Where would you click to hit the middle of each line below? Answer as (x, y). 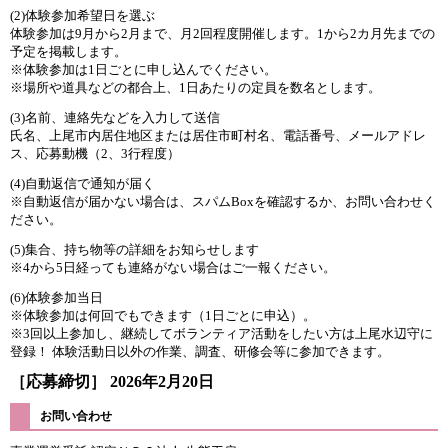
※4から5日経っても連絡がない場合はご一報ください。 (173, 268)
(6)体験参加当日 (56, 298)
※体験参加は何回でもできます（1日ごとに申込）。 (163, 316)
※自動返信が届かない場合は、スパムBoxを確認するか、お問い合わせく (223, 202)
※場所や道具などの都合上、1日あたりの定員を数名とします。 (195, 88)
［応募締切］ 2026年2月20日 (112, 382)
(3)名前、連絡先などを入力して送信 (115, 118)
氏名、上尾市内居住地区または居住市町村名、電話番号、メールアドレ (218, 136)
